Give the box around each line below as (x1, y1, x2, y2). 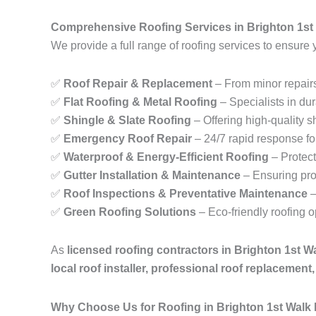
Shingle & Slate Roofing (63, 114, 191, 127)
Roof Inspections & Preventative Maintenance (63, 188, 308, 200)
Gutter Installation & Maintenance (63, 169, 241, 182)
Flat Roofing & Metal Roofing (63, 96, 217, 109)
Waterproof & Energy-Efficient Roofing (63, 151, 269, 164)
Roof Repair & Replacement (63, 78, 212, 90)
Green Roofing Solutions (63, 206, 196, 219)
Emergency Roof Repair (63, 133, 192, 145)
